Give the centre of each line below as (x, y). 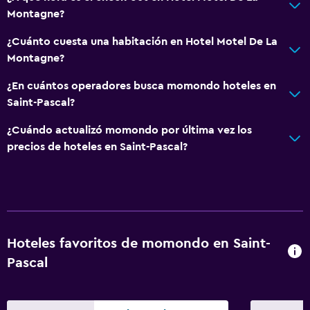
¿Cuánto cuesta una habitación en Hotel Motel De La (142, 41)
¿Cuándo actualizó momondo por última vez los (129, 130)
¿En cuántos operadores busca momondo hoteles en (142, 85)
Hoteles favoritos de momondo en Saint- (139, 243)
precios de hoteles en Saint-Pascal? (97, 146)
